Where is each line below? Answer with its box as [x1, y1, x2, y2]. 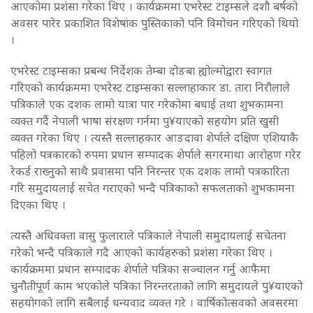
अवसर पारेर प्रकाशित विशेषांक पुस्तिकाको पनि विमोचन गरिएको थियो [10, 15, 298, 30]
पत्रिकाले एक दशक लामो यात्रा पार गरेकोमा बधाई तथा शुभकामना [10, 96, 283, 111]
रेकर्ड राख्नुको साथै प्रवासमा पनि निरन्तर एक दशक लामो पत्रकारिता [10, 163, 289, 178]
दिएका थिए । [10, 197, 66, 212]
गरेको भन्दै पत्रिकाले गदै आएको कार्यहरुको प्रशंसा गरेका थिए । [10, 245, 272, 259]
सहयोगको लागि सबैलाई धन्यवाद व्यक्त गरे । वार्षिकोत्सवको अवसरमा [10, 295, 298, 310]
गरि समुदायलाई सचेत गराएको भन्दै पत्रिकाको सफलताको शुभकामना [10, 180, 294, 195]
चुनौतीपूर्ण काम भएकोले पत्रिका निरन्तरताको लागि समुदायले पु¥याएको [10, 278, 303, 293]
